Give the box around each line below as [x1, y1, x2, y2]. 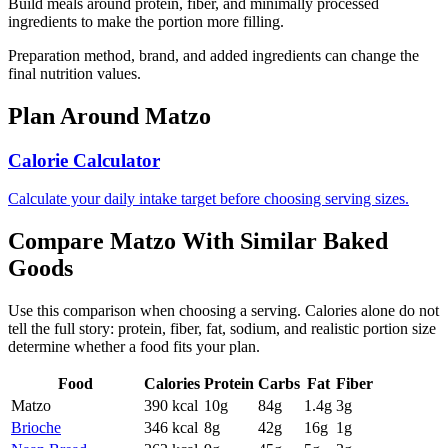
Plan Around [8, 102, 145, 129]
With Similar [176, 228, 323, 255]
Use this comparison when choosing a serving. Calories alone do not [8, 302, 439, 320]
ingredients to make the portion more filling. [8, 12, 284, 30]
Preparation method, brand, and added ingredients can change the [8, 46, 419, 64]
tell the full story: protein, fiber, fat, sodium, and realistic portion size [8, 320, 436, 338]
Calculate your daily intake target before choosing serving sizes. [8, 190, 409, 208]
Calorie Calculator [8, 149, 160, 171]
